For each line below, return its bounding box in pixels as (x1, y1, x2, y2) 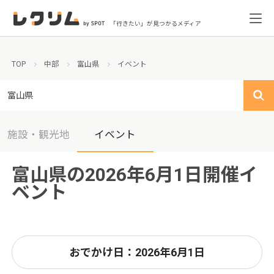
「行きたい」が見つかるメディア (110, 20, 202, 27)
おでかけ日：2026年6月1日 (69, 246, 205, 259)
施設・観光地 (7, 128, 70, 141)
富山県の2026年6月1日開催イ (12, 164, 258, 186)
